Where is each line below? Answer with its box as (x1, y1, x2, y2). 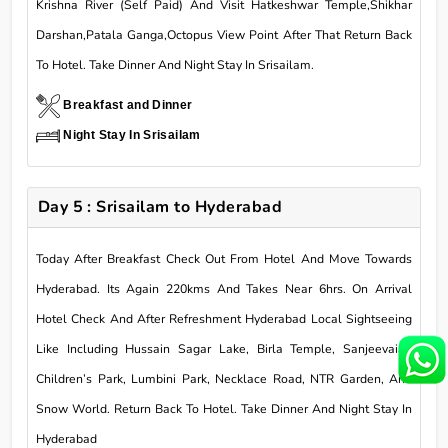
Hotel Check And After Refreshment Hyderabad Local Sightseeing (36, 311, 412, 328)
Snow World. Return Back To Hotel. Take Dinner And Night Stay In (36, 401, 412, 418)
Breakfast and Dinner (63, 98, 193, 113)
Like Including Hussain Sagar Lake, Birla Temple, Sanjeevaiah (36, 341, 412, 358)
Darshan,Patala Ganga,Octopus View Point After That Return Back (36, 27, 412, 44)
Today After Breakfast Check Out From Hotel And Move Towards (36, 251, 412, 268)
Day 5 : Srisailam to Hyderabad (37, 196, 282, 219)
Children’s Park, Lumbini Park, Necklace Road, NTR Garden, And (36, 371, 412, 388)
